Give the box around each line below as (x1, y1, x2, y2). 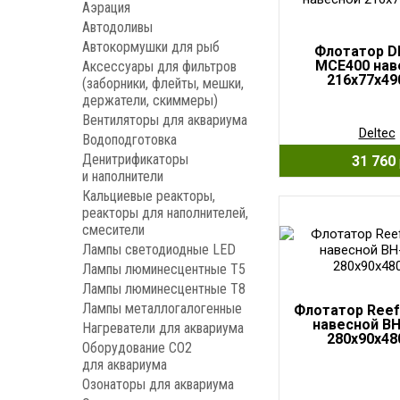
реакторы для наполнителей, (82, 204, 248, 221)
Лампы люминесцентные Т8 (82, 280, 246, 297)
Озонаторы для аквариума (82, 376, 234, 393)
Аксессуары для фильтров (82, 58, 237, 75)
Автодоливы (82, 19, 153, 36)
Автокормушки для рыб (82, 38, 220, 55)
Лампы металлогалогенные (82, 300, 242, 317)
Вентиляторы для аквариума (82, 112, 247, 129)
